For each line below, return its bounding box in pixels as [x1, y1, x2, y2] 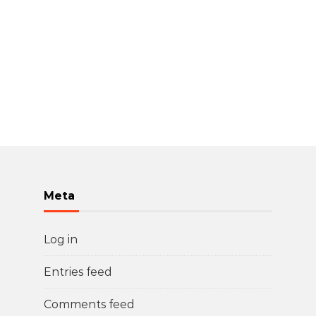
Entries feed [44, 265, 112, 279]
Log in [44, 233, 78, 246]
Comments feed [44, 298, 135, 311]
